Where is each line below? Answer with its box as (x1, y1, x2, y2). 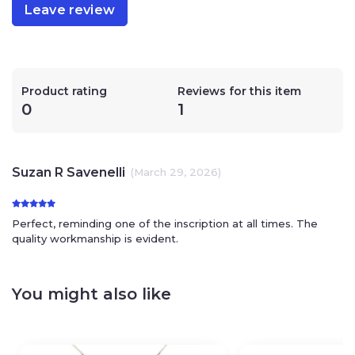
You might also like (12, 284, 171, 303)
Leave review (25, 2, 115, 18)
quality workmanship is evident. (12, 231, 178, 245)
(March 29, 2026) (131, 166, 221, 179)
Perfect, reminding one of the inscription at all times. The (12, 216, 318, 230)
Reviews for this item (177, 83, 301, 98)
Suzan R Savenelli (12, 164, 125, 180)
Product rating (21, 83, 107, 98)
